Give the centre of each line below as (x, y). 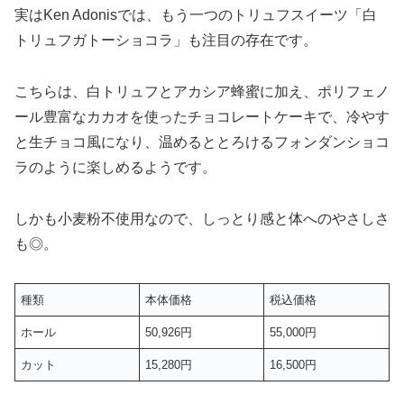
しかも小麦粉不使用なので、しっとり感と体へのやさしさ (202, 218)
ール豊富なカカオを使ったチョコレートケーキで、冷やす (202, 117)
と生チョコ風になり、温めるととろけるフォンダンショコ (202, 142)
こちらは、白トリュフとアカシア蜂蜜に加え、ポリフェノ (202, 92)
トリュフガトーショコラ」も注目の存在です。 (166, 41)
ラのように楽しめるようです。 (115, 167)
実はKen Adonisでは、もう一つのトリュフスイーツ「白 (196, 15)
